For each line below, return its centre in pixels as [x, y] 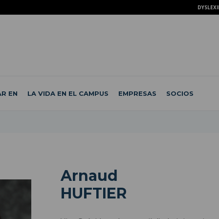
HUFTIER [94, 193]
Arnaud [89, 176]
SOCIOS [180, 93]
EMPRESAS [137, 93]
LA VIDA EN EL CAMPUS [68, 93]
